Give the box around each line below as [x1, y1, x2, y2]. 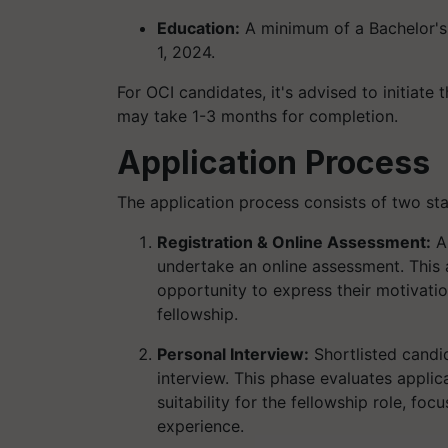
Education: [157, 17, 240, 38]
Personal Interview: [157, 343, 309, 364]
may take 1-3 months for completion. [117, 105, 398, 126]
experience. [157, 415, 244, 436]
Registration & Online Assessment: [157, 231, 431, 252]
